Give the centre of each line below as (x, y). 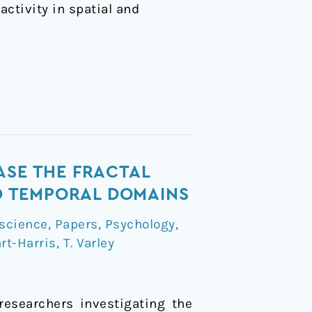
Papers (76, 224)
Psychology (140, 224)
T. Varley (88, 243)
